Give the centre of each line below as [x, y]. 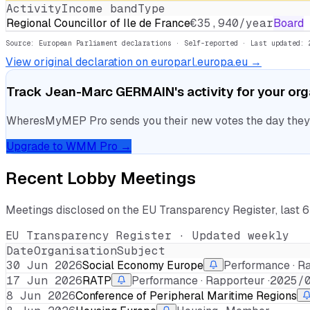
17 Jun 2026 [44, 281]
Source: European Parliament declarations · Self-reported [122, 44]
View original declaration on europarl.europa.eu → [134, 62]
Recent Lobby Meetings [101, 179]
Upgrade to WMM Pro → [69, 146]
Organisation [75, 251]
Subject [141, 251]
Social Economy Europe [143, 266]
